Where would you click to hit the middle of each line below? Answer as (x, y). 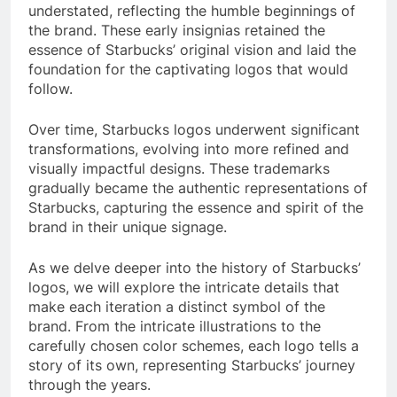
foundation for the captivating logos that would (188, 69)
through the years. (90, 384)
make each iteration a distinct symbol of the (177, 306)
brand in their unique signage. (128, 226)
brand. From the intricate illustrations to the (175, 326)
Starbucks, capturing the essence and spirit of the (196, 207)
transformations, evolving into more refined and (189, 148)
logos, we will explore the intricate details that (184, 287)
